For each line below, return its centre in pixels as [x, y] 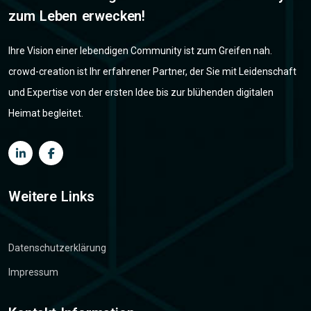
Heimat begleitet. [46, 114]
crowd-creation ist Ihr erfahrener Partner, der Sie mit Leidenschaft [152, 72]
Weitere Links [51, 197]
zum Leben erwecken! [77, 16]
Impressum [33, 272]
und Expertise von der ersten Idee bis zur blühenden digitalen [141, 93]
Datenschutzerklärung [57, 248]
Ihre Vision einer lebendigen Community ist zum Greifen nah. [140, 51]
